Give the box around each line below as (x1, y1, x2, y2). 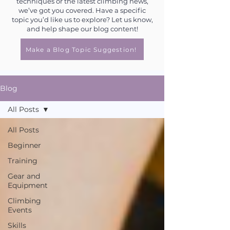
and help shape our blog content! (26, 25, 138, 33)
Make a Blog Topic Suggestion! (25, 45, 137, 53)
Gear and (8, 171, 40, 181)
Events (8, 205, 32, 215)
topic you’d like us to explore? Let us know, (11, 15, 153, 24)
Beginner (8, 141, 41, 150)
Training (8, 156, 37, 165)
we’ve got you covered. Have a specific (18, 6, 146, 14)
